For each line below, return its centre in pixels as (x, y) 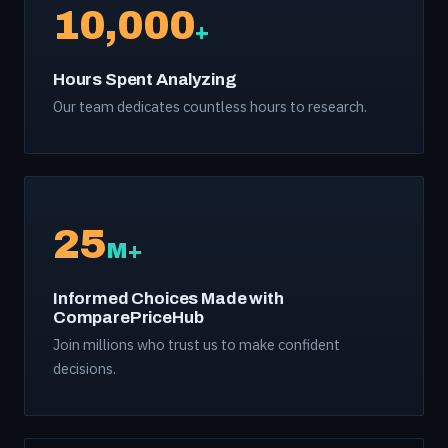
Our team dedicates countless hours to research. (210, 106)
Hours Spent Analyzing (145, 79)
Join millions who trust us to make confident (196, 344)
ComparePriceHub (128, 317)
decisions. (84, 368)
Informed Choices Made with (168, 298)
